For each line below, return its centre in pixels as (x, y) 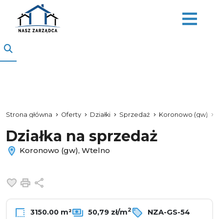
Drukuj (47, 182)
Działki (100, 115)
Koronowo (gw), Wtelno (64, 150)
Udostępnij (67, 182)
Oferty (71, 115)
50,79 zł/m (107, 212)
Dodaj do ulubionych (62, 182)
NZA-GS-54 (168, 212)
